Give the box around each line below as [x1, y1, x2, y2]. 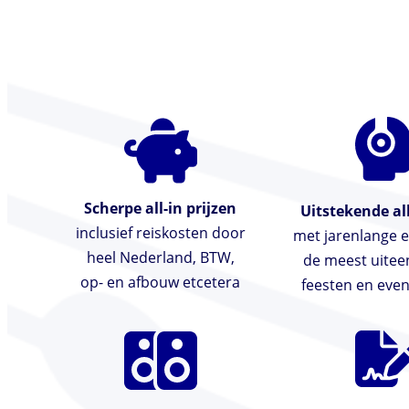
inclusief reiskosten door [75, 223, 246, 244]
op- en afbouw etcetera [80, 272, 241, 293]
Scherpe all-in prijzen [84, 198, 237, 219]
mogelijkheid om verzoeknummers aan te [61, 9, 347, 30]
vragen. [61, 34, 113, 55]
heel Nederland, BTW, [86, 247, 235, 268]
